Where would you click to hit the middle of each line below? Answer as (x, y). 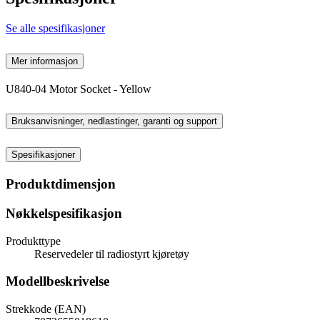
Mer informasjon (45, 61)
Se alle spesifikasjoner (55, 28)
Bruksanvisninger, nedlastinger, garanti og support (114, 121)
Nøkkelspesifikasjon (64, 213)
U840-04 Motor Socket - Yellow (79, 89)
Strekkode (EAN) (46, 309)
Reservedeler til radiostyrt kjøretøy (112, 254)
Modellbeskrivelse (57, 281)
